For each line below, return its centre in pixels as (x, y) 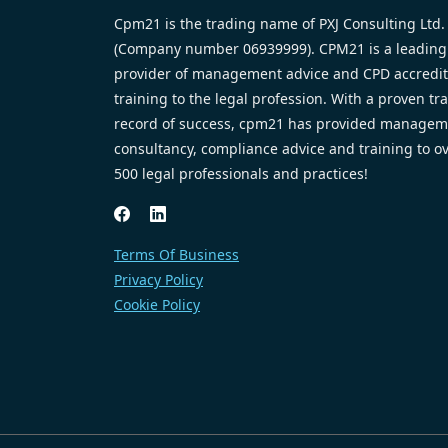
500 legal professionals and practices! (241, 173)
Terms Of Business (176, 254)
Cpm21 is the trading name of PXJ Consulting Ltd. (279, 23)
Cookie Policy (157, 304)
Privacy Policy (158, 279)
